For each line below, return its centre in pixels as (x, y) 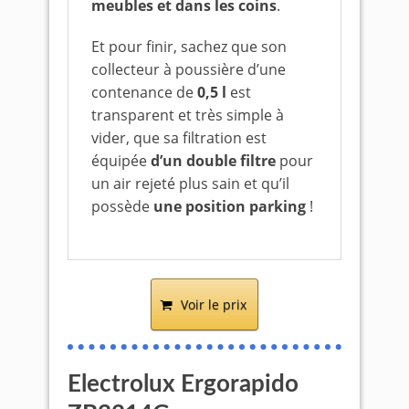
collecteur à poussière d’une (189, 69)
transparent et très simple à (188, 115)
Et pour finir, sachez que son (189, 47)
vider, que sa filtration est (179, 138)
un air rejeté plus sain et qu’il (190, 184)
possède (122, 206)
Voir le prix (214, 304)
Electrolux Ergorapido (183, 384)
